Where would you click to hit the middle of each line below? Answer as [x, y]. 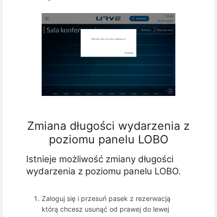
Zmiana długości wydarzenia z [108, 125]
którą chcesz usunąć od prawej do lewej [105, 209]
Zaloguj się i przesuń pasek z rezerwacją [106, 199]
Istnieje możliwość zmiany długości [100, 159]
